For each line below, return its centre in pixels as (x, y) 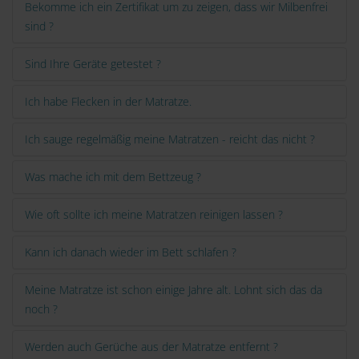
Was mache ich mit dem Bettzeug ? (113, 177)
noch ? (41, 309)
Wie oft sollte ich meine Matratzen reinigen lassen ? (154, 215)
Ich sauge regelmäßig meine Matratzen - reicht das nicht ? (170, 139)
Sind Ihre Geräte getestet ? (93, 64)
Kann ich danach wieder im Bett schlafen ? (131, 252)
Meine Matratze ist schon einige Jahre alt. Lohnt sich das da (173, 290)
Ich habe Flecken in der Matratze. (108, 102)
